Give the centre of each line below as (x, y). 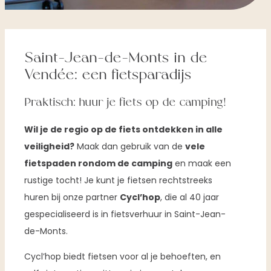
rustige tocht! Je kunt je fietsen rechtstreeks (118, 181)
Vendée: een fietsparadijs (108, 76)
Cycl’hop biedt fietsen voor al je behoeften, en (122, 257)
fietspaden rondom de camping (98, 164)
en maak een (202, 164)
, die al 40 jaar (190, 198)
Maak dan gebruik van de (130, 147)
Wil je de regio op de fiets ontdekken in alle (123, 130)
